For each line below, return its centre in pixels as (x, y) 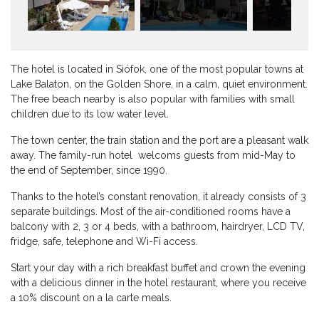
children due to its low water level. (90, 114)
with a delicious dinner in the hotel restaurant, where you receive (158, 283)
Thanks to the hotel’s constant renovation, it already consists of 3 (158, 197)
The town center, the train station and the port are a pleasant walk (159, 141)
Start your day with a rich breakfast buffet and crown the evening (158, 268)
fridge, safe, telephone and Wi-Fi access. (104, 242)
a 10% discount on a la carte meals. (91, 298)
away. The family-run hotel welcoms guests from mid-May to (153, 156)
